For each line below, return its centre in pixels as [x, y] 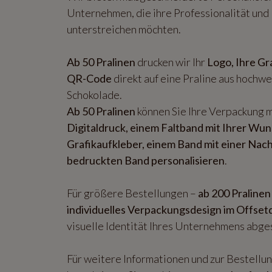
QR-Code [89, 78]
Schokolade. [94, 94]
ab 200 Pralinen [234, 193]
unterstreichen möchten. [124, 29]
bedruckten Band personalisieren [146, 160]
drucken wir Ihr [171, 62]
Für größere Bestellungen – [132, 193]
